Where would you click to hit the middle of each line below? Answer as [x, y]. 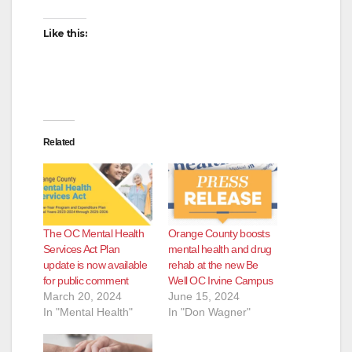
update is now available [95, 265]
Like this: [65, 33]
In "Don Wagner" [209, 312]
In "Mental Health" [88, 312]
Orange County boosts [219, 234]
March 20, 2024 [82, 297]
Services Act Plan [82, 249]
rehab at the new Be [213, 265]
